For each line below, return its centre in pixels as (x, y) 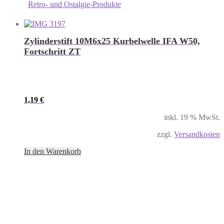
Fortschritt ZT (52, 51)
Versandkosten (197, 134)
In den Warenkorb (52, 151)
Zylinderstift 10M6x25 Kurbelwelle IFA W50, (112, 41)
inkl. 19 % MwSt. (192, 117)
